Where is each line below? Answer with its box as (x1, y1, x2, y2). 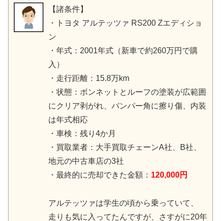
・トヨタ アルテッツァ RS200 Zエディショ (48, 19, 202, 28)
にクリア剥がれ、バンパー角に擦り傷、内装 (48, 102, 206, 110)
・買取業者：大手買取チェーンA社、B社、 (48, 143, 201, 152)
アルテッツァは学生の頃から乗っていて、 (48, 198, 198, 207)
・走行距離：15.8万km (48, 74, 129, 83)
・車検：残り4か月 (48, 129, 116, 138)
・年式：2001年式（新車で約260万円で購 (48, 46, 198, 55)
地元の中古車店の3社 (48, 157, 124, 166)
